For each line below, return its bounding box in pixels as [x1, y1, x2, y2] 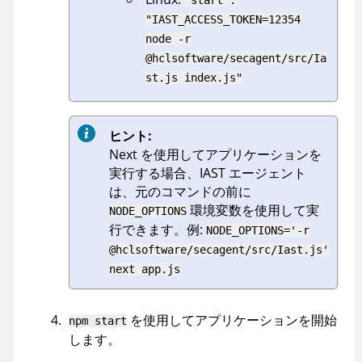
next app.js [109, 262, 180, 276]
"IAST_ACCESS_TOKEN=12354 [145, 12, 301, 26]
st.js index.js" [145, 70, 242, 84]
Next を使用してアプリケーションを [109, 145, 322, 163]
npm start [69, 314, 127, 327]
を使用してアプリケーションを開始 [127, 310, 337, 329]
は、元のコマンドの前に [109, 182, 251, 200]
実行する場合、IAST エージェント [109, 163, 306, 182]
